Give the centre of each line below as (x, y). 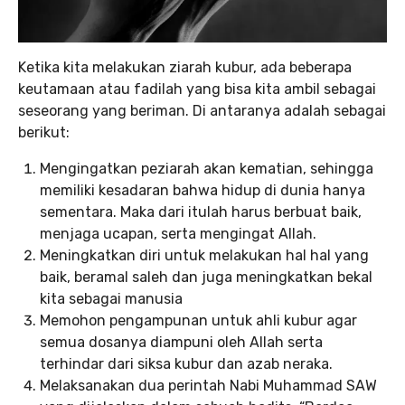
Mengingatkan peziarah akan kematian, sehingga (207, 169)
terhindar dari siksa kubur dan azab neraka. (186, 364)
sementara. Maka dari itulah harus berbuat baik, (201, 212)
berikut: (44, 133)
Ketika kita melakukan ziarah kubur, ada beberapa (185, 68)
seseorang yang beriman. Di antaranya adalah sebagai (202, 111)
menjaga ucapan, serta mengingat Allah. (178, 234)
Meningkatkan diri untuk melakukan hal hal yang (204, 256)
